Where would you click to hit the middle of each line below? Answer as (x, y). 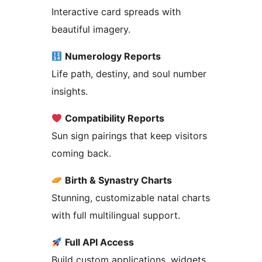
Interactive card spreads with (116, 12)
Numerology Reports (113, 56)
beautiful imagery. (91, 30)
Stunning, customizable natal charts (131, 198)
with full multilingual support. (116, 216)
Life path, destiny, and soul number (129, 74)
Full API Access (100, 242)
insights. (70, 92)
